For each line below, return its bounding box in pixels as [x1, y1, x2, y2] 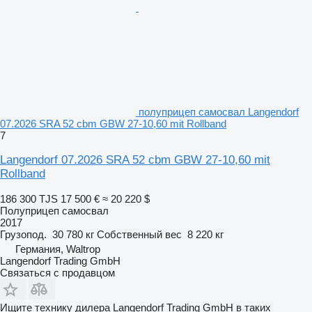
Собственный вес [97, 228, 182, 240]
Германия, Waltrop [15, 242, 100, 255]
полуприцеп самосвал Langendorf [139, 105, 299, 118]
